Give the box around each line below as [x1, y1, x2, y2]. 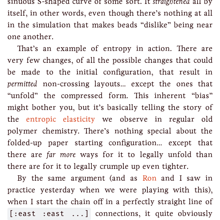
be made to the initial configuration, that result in [7, 67, 213, 77]
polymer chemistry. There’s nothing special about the [7, 126, 213, 136]
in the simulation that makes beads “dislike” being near [7, 20, 213, 29]
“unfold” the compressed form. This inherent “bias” [7, 91, 213, 100]
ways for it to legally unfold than [75, 150, 213, 159]
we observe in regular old [95, 114, 213, 124]
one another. [7, 32, 54, 41]
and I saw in [156, 173, 213, 183]
